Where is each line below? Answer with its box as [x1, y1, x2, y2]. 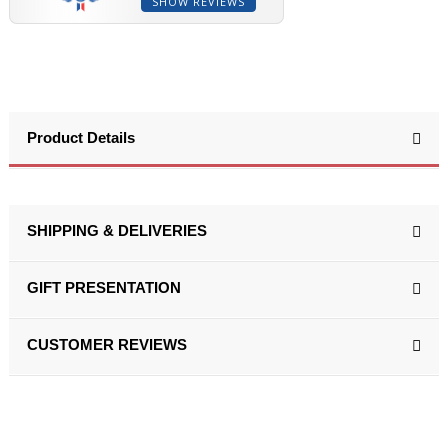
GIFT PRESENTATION [27, 278, 181, 296]
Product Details [27, 128, 135, 146]
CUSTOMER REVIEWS [27, 335, 187, 353]
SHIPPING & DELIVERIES [27, 221, 207, 239]
